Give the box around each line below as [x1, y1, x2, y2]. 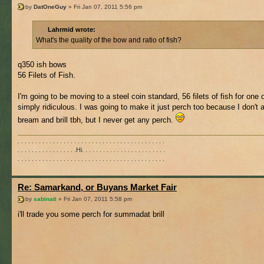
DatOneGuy [34, 3, 67, 10]
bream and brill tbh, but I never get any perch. [18, 115, 176, 124]
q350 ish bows [18, 60, 67, 69]
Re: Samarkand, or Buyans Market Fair [18, 182, 177, 193]
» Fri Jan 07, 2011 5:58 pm [57, 195, 132, 202]
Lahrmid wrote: [48, 25, 95, 33]
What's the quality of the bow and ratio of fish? [36, 35, 181, 44]
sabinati [34, 195, 57, 202]
